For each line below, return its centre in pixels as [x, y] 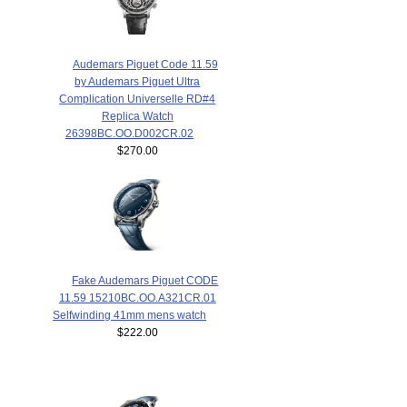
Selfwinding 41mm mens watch [130, 314]
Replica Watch [137, 115]
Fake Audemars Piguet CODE [145, 280]
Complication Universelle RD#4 [138, 98]
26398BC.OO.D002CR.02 [130, 133]
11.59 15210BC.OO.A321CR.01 [137, 297]
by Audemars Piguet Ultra [138, 81]
